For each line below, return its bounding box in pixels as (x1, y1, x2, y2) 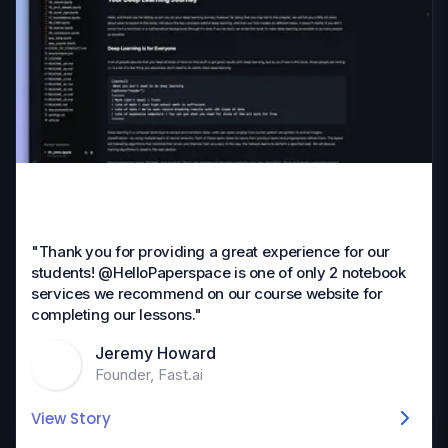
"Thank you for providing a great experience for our (31, 242, 390, 261)
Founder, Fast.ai (95, 364, 203, 384)
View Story (31, 408, 111, 429)
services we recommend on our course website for (31, 284, 383, 303)
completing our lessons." (31, 305, 202, 324)
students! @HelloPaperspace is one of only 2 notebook (31, 263, 406, 282)
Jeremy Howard (95, 342, 216, 363)
